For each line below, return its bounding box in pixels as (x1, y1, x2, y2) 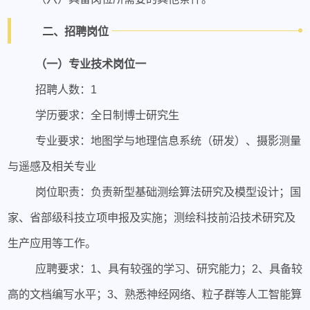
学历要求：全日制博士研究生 (35, 108, 179, 121)
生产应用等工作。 (8, 236, 97, 249)
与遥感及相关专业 (8, 159, 97, 172)
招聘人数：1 (35, 82, 97, 95)
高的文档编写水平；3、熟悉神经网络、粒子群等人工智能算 (8, 287, 302, 300)
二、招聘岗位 (42, 24, 109, 37)
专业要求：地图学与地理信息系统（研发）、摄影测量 (35, 134, 301, 147)
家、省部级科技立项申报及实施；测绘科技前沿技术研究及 (8, 210, 296, 224)
